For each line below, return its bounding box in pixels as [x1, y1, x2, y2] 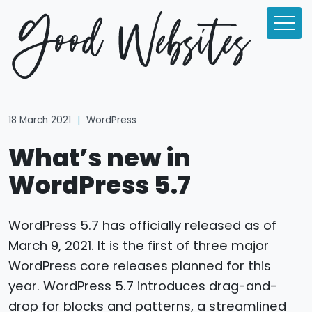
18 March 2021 [8, 114, 74, 127]
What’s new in [8, 141, 191, 175]
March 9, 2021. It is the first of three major [8, 237, 269, 255]
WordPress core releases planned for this [8, 257, 271, 275]
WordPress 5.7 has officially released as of [8, 217, 276, 235]
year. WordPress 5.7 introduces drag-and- [8, 277, 277, 295]
